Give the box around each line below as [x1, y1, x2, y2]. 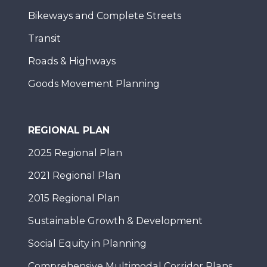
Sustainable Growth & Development [28, 215, 203, 226]
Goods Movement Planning [28, 78, 160, 89]
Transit [28, 33, 61, 44]
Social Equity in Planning [28, 238, 147, 249]
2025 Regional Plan [28, 147, 122, 159]
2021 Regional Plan [28, 170, 120, 181]
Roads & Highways [28, 55, 116, 67]
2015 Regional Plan [28, 193, 120, 204]
